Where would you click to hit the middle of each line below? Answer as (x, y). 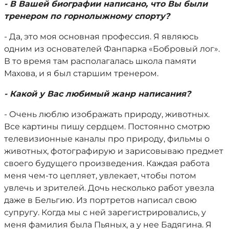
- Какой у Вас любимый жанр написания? (97, 94)
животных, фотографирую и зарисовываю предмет (114, 151)
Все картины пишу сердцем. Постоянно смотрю (107, 127)
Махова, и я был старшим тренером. (81, 73)
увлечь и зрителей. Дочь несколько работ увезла (109, 188)
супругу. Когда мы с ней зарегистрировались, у (105, 212)
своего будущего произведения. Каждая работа (107, 163)
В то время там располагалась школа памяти (100, 61)
